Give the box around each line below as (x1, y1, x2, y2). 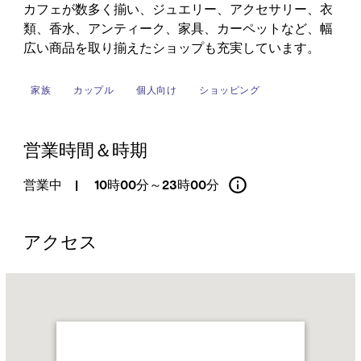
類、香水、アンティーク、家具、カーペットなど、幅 (23, 21, 333, 36)
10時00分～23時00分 (90, 176, 219, 193)
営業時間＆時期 (23, 139, 147, 161)
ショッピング (199, 83, 260, 96)
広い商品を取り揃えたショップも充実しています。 (23, 40, 320, 56)
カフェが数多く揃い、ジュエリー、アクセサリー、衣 (23, 2, 333, 17)
